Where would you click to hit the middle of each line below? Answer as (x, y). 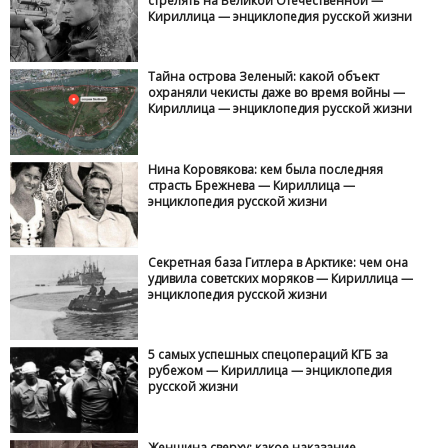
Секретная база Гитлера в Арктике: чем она (278, 262)
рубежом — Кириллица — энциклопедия (270, 371)
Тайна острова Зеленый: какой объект (264, 77)
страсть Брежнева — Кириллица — (252, 186)
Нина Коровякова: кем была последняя (266, 170)
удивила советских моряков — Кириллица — (281, 278)
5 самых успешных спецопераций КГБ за (268, 355)
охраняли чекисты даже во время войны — (277, 93)
